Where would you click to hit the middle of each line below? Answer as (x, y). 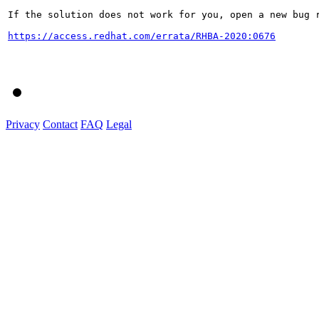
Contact (60, 124)
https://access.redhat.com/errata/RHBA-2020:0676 (142, 36)
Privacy (23, 124)
